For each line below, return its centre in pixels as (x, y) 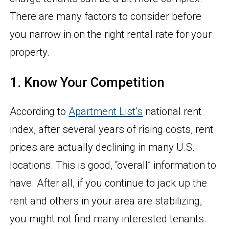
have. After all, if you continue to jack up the (109, 183)
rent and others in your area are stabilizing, (106, 201)
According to (39, 112)
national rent (172, 112)
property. (30, 52)
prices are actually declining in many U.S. (102, 147)
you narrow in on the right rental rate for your (111, 34)
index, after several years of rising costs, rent (112, 130)
